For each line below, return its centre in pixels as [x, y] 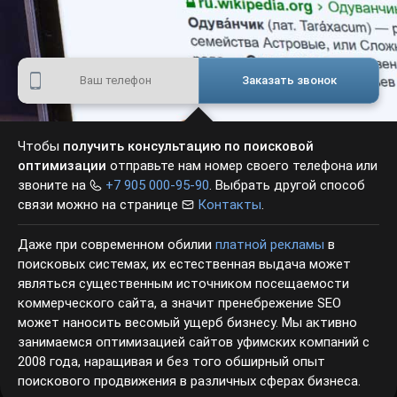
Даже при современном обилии [114, 244]
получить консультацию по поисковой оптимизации [218, 145]
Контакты [121, 204]
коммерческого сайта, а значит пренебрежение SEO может [198, 302]
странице [48, 204]
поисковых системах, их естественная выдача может [181, 263]
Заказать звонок [289, 80]
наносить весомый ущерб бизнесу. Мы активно [162, 322]
